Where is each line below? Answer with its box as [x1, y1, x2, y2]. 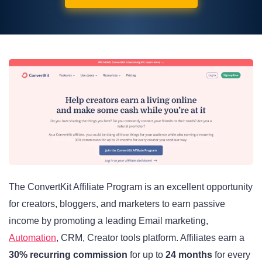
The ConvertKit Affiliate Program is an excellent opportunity [9, 182, 253, 192]
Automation [9, 233, 56, 243]
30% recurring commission [9, 250, 127, 260]
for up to [127, 250, 166, 260]
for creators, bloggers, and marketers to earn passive [9, 199, 225, 209]
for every [212, 250, 250, 260]
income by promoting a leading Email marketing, [9, 216, 208, 226]
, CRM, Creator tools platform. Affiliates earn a [56, 233, 244, 243]
